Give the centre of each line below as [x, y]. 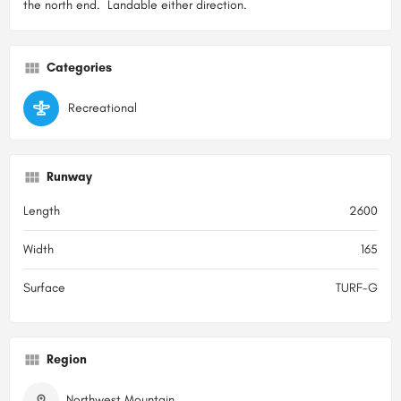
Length [42, 210]
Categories [79, 67]
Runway [69, 176]
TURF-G [357, 287]
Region [67, 359]
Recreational [102, 107]
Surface [44, 287]
